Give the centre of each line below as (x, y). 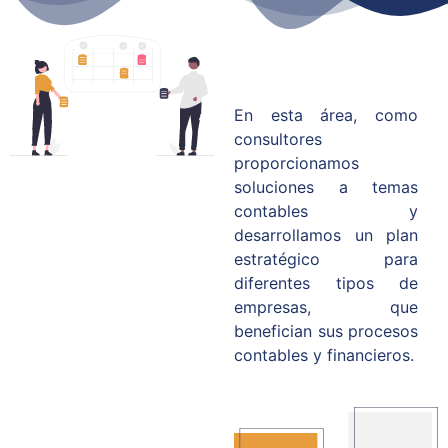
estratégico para (326, 259)
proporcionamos (296, 163)
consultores (278, 139)
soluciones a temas (326, 187)
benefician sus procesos (326, 331)
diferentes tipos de (326, 283)
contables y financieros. (324, 355)
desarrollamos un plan (326, 235)
